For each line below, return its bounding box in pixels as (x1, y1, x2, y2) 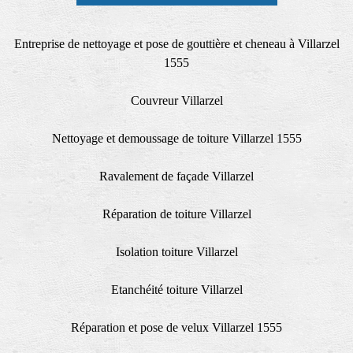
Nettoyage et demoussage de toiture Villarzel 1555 (51, 132, 302, 146)
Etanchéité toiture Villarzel (110, 283, 243, 297)
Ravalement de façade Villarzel (99, 169, 254, 184)
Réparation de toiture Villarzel (102, 207, 251, 221)
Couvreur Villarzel (130, 94, 223, 108)
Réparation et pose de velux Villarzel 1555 (71, 321, 282, 335)
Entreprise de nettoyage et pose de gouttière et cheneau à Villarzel (13, 37, 340, 51)
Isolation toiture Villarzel (115, 245, 238, 259)
